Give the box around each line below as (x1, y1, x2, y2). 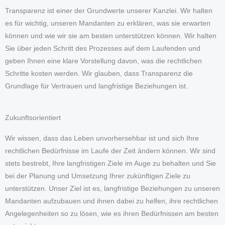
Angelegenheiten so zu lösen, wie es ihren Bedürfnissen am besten (5, 209, 218, 217)
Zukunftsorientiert (5, 114, 61, 122)
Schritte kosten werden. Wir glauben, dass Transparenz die (5, 69, 193, 77)
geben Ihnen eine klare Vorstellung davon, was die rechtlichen (5, 57, 202, 65)
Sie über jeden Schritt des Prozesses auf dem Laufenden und (5, 44, 200, 52)
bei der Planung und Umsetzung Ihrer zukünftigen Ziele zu (5, 172, 190, 180)
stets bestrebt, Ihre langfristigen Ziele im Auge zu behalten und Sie (5, 159, 216, 167)
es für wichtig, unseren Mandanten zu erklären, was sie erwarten (5, 19, 210, 27)
